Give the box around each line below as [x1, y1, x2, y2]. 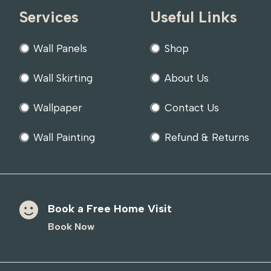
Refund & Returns [164, 131, 249, 143]
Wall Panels [33, 42, 88, 55]
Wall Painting [33, 131, 96, 143]
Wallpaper [33, 101, 83, 114]
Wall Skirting [33, 72, 93, 85]
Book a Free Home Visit [47, 202, 172, 216]
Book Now [47, 221, 94, 232]
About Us [164, 72, 209, 85]
